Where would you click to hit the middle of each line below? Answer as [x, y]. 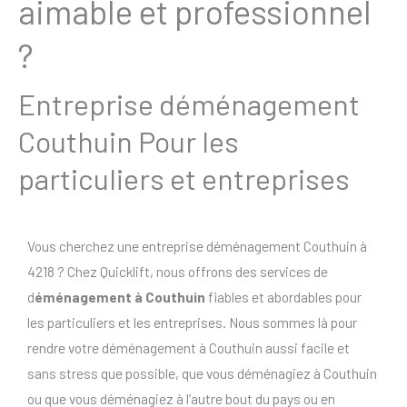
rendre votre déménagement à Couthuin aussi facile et [189, 348]
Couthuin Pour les [129, 141]
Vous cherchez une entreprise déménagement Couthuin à [197, 246]
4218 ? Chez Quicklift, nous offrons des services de [178, 272]
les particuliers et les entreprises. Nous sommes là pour [192, 323]
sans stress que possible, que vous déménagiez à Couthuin [202, 373]
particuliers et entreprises [184, 179]
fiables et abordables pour [283, 297]
